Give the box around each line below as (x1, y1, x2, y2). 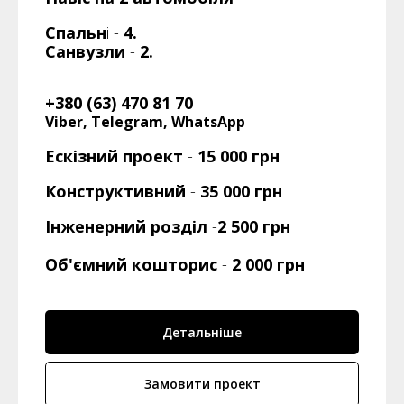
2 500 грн (217, 215, 290, 237)
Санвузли (45, 40, 125, 62)
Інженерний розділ (45, 215, 207, 237)
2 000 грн (232, 252, 305, 275)
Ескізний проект (45, 144, 183, 167)
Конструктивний (45, 179, 190, 202)
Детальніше (162, 324, 242, 342)
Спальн (45, 21, 106, 43)
